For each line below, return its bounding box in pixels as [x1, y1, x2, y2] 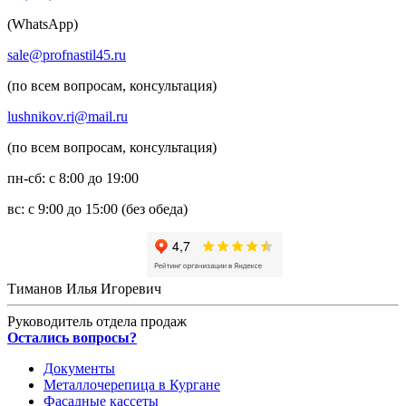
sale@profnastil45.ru [7, 46, 126, 63]
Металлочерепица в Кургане [43, 376, 220, 392]
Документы [43, 360, 115, 376]
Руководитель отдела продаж [7, 313, 187, 329]
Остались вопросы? [7, 329, 137, 345]
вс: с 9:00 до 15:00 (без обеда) [7, 200, 188, 217]
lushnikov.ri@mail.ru [7, 108, 128, 124]
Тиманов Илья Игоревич [7, 280, 161, 296]
